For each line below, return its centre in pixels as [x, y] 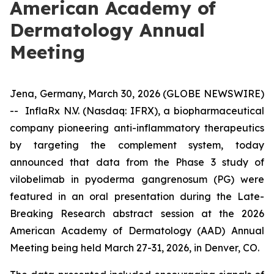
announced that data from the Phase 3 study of [137, 162]
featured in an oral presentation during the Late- [137, 196]
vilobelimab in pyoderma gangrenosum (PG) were [137, 179]
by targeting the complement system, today [137, 145]
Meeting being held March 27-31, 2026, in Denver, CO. [135, 248]
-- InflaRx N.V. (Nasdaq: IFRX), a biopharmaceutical [137, 111]
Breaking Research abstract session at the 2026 [137, 213]
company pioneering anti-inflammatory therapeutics [137, 128]
